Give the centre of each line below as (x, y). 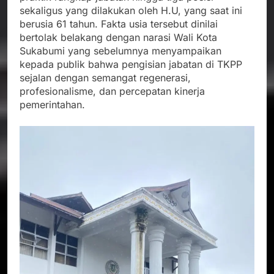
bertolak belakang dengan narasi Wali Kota (118, 37)
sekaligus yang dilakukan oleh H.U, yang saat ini (131, 10)
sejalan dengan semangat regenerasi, (105, 77)
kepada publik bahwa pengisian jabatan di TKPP (131, 64)
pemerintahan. (52, 104)
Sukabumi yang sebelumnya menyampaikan (120, 50)
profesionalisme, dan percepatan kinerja (112, 91)
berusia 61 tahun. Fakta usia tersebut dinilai (119, 24)
